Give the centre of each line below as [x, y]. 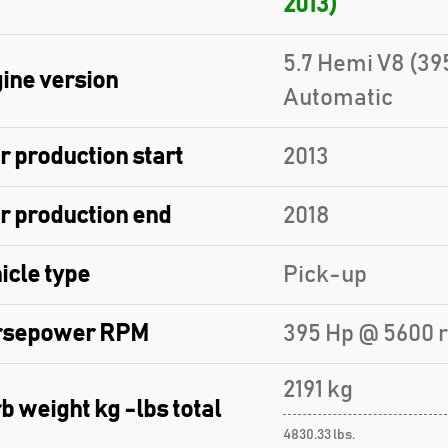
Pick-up [324, 275]
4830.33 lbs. [318, 435]
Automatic [337, 98]
